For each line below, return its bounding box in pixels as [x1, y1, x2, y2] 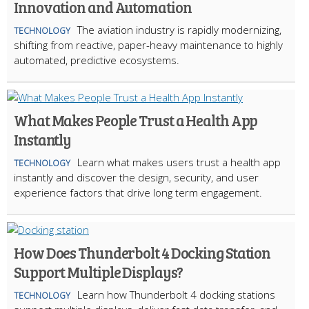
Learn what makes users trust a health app [77, 155, 281, 170]
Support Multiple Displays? [14, 261, 183, 283]
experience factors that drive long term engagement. [14, 186, 262, 200]
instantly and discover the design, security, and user [14, 170, 259, 185]
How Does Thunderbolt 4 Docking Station [14, 242, 271, 263]
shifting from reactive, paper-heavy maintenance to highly [14, 38, 283, 52]
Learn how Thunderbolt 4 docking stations [77, 288, 275, 302]
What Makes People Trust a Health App [14, 110, 258, 131]
